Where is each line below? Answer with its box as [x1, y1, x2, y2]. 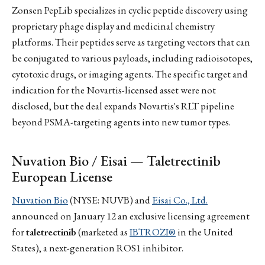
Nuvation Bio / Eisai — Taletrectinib [12, 151, 221, 170]
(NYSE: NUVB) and [68, 193, 152, 207]
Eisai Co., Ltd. [152, 193, 208, 207]
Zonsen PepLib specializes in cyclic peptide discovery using [12, 3, 248, 17]
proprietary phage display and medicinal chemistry [12, 19, 215, 33]
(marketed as [76, 225, 130, 239]
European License [12, 167, 112, 186]
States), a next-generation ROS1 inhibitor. [12, 241, 183, 255]
